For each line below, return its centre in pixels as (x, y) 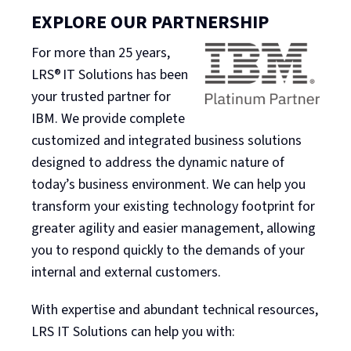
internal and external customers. (126, 273)
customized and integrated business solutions (166, 141)
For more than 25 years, (101, 53)
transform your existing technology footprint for (173, 207)
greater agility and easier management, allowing (174, 229)
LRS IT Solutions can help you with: (133, 332)
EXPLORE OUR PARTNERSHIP (150, 23)
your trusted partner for (101, 97)
